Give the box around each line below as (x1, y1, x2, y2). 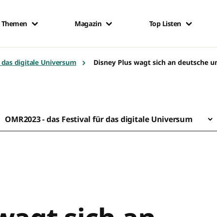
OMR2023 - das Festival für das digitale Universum (5, 114, 193, 124)
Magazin (75, 18, 102, 28)
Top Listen (149, 18, 181, 28)
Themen (1, 18, 27, 28)
